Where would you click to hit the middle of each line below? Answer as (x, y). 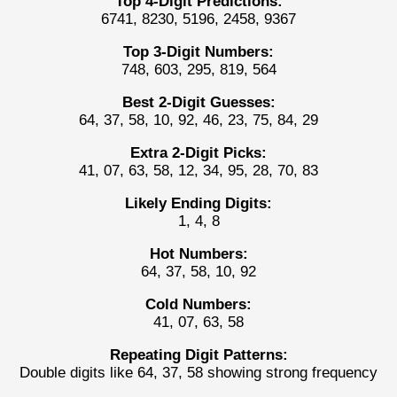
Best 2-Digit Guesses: (198, 102)
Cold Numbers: (198, 304)
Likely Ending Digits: (198, 203)
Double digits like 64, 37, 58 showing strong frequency (198, 372)
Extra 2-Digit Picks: (198, 152)
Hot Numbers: (198, 253)
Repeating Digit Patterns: (198, 354)
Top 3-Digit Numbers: (198, 51)
